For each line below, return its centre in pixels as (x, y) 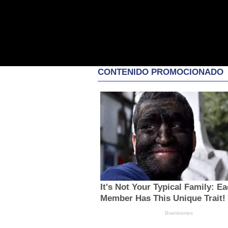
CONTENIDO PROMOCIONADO (161, 72)
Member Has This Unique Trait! (163, 198)
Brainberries (179, 213)
